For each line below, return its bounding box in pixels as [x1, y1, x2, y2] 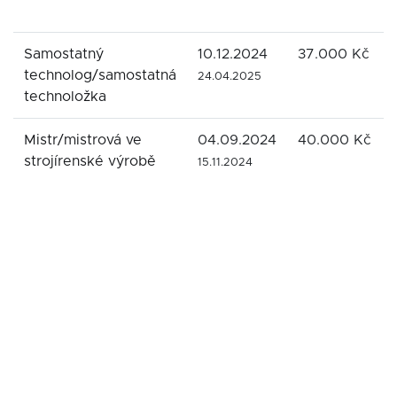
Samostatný [24, 47, 104, 61]
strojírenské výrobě [24, 154, 156, 168]
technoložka [24, 90, 106, 104]
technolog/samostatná [24, 68, 176, 82]
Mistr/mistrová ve [24, 133, 142, 147]
